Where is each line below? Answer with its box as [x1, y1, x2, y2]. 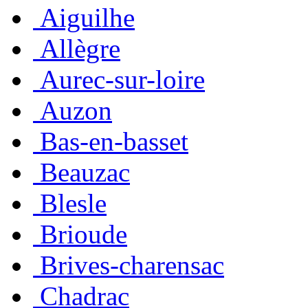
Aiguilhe [40, 2, 135, 32]
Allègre [40, 33, 120, 63]
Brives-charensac [40, 250, 224, 280]
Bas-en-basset [40, 126, 188, 156]
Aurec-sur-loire [40, 64, 205, 94]
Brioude [40, 219, 127, 249]
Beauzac [40, 157, 130, 187]
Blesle [40, 188, 107, 218]
